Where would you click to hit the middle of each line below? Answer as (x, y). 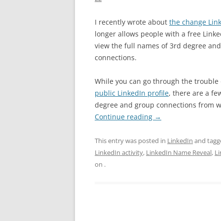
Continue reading (125, 117)
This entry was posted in (131, 141)
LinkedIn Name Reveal (179, 152)
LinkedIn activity (119, 152)
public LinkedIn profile (132, 93)
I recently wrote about (132, 22)
